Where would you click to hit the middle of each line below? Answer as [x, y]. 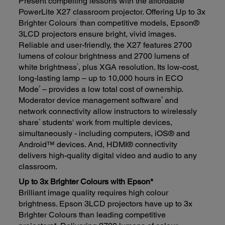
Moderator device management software [90, 100]
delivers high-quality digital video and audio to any [108, 156]
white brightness [48, 67]
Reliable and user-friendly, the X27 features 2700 [105, 45]
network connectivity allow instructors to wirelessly [108, 111]
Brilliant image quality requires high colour [94, 192]
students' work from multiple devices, [106, 123]
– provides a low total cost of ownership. [112, 89]
